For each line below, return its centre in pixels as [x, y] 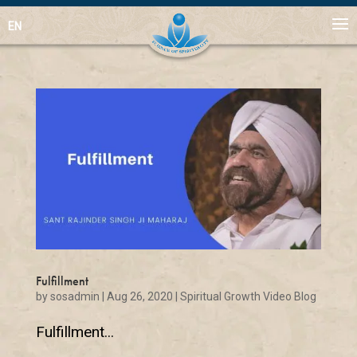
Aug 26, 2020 [139, 296]
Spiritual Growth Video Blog [248, 296]
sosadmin [75, 296]
